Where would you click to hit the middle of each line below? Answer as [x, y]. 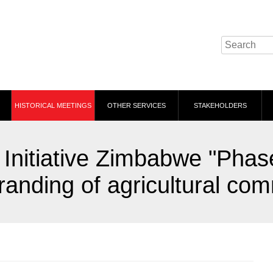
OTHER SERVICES [136, 105]
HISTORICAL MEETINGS [53, 105]
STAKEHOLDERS [220, 105]
